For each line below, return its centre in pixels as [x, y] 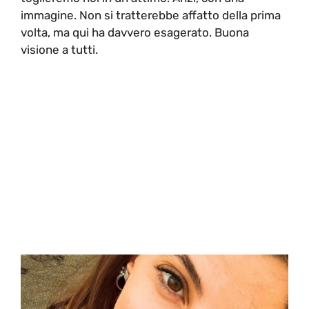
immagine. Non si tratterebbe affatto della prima [151, 15]
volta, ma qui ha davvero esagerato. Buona [135, 32]
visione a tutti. [59, 50]
